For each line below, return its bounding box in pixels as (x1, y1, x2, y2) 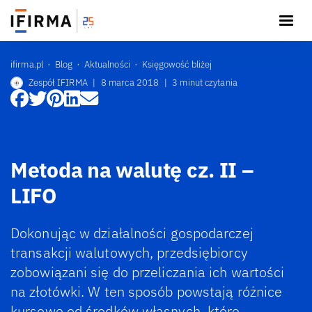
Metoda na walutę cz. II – (10, 155, 254, 183)
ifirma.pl (10, 58, 43, 70)
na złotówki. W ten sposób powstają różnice (10, 283, 283, 300)
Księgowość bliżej (141, 58, 212, 70)
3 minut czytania (172, 77, 237, 88)
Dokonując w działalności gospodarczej (10, 224, 253, 242)
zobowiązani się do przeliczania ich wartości (10, 263, 285, 281)
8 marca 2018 (100, 77, 159, 88)
